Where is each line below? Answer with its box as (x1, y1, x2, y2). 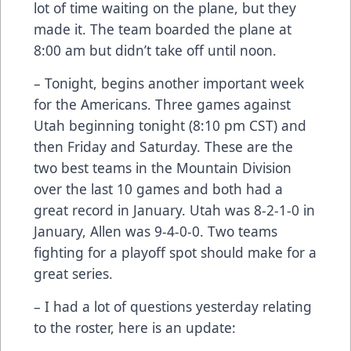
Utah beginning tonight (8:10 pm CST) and (34, 115, 306, 135)
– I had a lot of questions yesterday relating (34, 296, 312, 316)
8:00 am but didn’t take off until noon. (34, 40, 277, 60)
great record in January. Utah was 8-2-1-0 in (34, 200, 315, 219)
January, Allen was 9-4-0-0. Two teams (34, 221, 277, 241)
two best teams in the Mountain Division (34, 157, 291, 177)
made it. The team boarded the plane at (34, 19, 291, 38)
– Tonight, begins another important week (34, 73, 304, 92)
